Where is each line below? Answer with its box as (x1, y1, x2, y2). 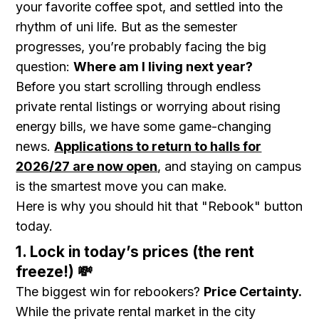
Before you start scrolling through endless (16, 79, 261, 94)
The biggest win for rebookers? (16, 284, 204, 299)
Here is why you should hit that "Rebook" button (16, 199, 303, 214)
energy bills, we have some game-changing (16, 119, 272, 134)
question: (16, 59, 74, 74)
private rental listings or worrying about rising (16, 99, 281, 114)
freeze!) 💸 (16, 263, 93, 281)
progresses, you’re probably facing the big (16, 39, 267, 54)
